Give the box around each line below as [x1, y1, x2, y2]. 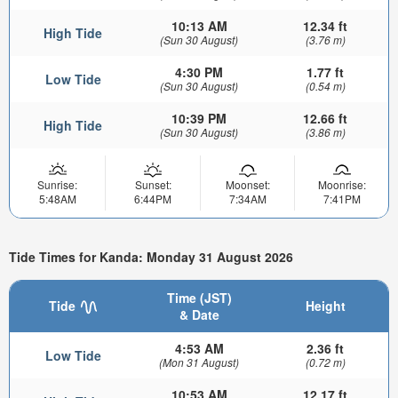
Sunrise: [37, 177, 77, 192]
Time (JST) [166, 289, 232, 307]
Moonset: [225, 177, 270, 192]
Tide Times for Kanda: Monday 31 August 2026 [9, 247, 293, 266]
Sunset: [134, 177, 171, 192]
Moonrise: [317, 177, 366, 192]
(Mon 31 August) [159, 354, 239, 370]
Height [305, 297, 346, 315]
